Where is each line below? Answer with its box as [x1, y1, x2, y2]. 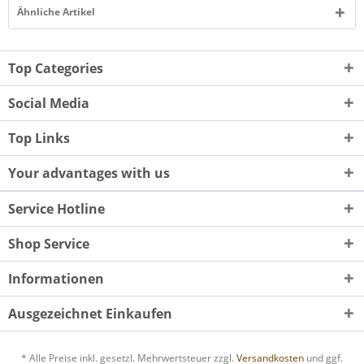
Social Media [8, 94, 89, 112]
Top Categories [8, 59, 103, 77]
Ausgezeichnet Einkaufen [8, 305, 172, 323]
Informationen [8, 270, 104, 288]
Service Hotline [8, 200, 105, 218]
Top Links [8, 129, 70, 147]
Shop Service [8, 235, 89, 253]
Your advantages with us [8, 164, 170, 182]
